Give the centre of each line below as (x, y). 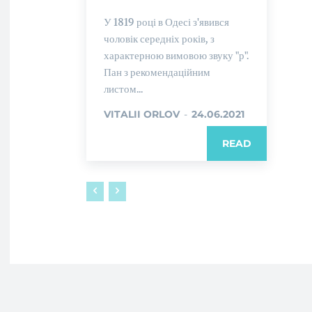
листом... (123, 88)
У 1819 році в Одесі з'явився (166, 22)
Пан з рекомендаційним (157, 72)
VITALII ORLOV (142, 114)
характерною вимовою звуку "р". (176, 55)
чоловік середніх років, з (159, 38)
